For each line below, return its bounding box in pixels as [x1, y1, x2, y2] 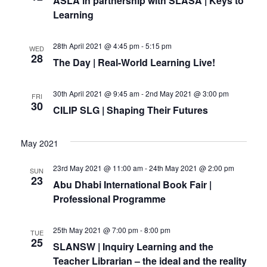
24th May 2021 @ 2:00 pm [148, 162, 234, 173]
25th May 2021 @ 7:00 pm [52, 224, 138, 235]
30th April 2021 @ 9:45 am [52, 88, 139, 98]
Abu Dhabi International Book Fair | [52, 177, 212, 191]
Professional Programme [52, 191, 166, 206]
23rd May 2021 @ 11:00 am [52, 162, 143, 173]
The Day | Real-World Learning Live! [52, 55, 215, 69]
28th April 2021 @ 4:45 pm [52, 40, 139, 51]
